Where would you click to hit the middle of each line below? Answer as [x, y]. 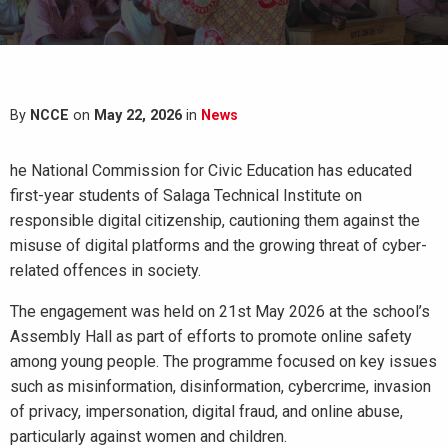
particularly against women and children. [148, 436]
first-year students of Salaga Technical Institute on [186, 195]
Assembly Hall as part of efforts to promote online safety [211, 336]
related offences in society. [105, 270]
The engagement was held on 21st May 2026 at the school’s [220, 311]
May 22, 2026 [138, 115]
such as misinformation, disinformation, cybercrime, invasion [220, 386]
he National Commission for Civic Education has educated [211, 170]
